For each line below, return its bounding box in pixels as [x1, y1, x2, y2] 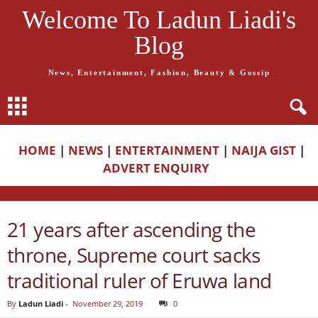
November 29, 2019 [72, 298, 143, 309]
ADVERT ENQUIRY [103, 160, 215, 176]
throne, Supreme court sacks [7, 241, 261, 268]
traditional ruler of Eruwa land [7, 267, 272, 294]
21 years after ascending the [7, 216, 256, 243]
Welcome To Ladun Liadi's [22, 6, 296, 34]
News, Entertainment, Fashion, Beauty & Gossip [48, 68, 270, 77]
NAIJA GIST [231, 142, 296, 158]
